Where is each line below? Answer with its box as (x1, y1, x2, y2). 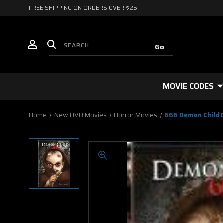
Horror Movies (113, 110, 157, 120)
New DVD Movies (54, 110, 107, 120)
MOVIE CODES (163, 80, 214, 92)
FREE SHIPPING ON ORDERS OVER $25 (29, 3, 137, 12)
